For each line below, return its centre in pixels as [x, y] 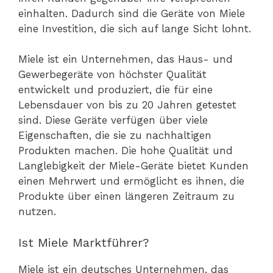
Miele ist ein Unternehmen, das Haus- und [126, 59]
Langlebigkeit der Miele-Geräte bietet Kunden [133, 166]
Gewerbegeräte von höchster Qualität [112, 75]
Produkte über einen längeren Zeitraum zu [126, 197]
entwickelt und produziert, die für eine [115, 90]
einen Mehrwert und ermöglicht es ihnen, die [131, 181]
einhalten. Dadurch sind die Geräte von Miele [132, 13]
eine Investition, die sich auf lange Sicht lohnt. [135, 28]
